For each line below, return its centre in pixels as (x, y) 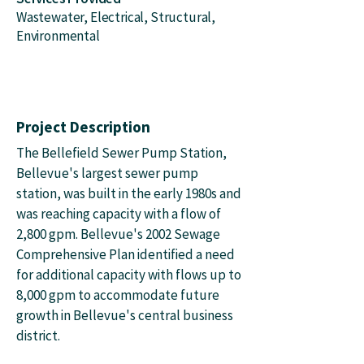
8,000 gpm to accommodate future (118, 295)
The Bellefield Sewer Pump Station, (121, 153)
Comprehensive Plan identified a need (126, 254)
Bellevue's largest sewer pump (107, 173)
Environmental (58, 36)
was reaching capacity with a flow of (119, 214)
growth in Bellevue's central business (125, 315)
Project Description (83, 127)
